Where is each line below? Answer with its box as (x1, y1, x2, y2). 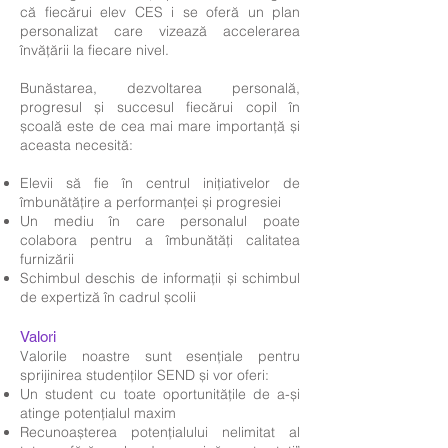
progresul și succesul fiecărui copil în (20, 98, 300, 116)
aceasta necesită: (20, 136, 133, 154)
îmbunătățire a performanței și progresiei (20, 193, 281, 211)
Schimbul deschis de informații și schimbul (20, 269, 300, 287)
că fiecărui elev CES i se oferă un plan (20, 3, 300, 21)
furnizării (20, 250, 74, 268)
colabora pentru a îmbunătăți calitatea (20, 231, 300, 249)
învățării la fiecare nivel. (20, 41, 169, 59)
